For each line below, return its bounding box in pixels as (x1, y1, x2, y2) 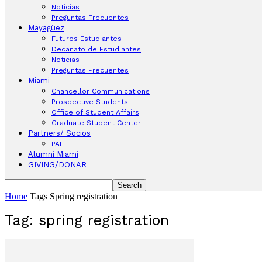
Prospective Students (51, 98, 128, 106)
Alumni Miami (28, 150, 78, 158)
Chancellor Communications (51, 87, 150, 95)
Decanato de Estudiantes (51, 45, 141, 53)
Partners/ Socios (28, 129, 91, 137)
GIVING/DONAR (28, 160, 87, 169)
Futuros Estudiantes (51, 35, 122, 43)
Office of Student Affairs (51, 108, 139, 116)
